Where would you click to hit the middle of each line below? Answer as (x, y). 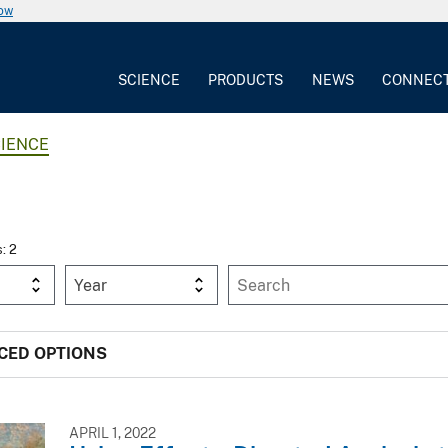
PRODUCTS (246, 79)
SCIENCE (149, 79)
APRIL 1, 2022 (112, 433)
